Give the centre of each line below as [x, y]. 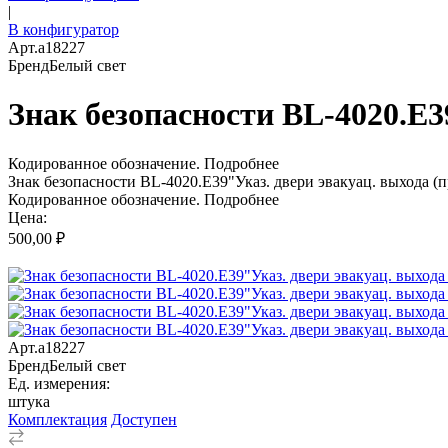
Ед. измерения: [59, 383]
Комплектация [57, 419]
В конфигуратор [63, 29]
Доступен [144, 419]
